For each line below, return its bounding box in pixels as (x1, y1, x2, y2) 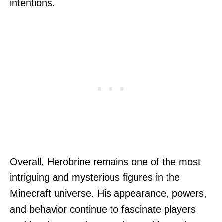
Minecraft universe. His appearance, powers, (10, 188, 207, 199)
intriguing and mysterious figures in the (10, 172, 180, 183)
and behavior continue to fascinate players (10, 204, 196, 215)
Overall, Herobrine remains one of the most (10, 156, 201, 167)
